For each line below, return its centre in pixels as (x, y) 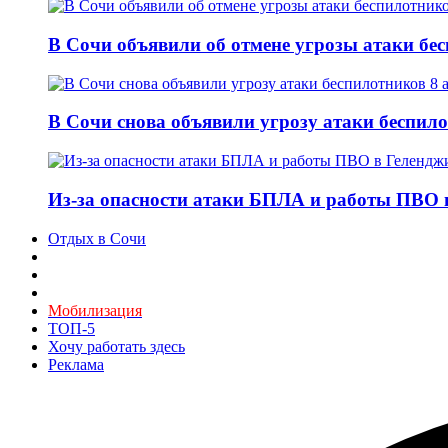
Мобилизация (95, 310)
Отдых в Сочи (97, 238)
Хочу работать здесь (116, 346)
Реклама (76, 364)
